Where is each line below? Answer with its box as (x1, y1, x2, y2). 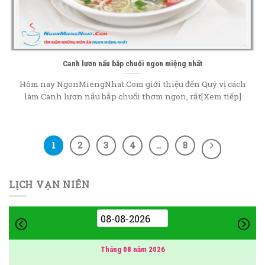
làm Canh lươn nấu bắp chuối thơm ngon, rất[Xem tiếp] (24, 91, 241, 102)
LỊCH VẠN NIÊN (9, 177, 90, 190)
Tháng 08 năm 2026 (100, 245, 165, 254)
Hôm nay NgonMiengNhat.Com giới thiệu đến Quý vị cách (19, 78, 246, 89)
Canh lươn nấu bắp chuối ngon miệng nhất (63, 58, 202, 68)
